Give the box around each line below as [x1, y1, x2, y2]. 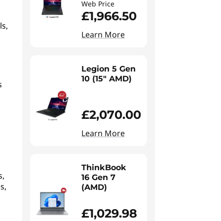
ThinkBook [81, 163, 126, 172]
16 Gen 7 [81, 173, 115, 182]
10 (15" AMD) [81, 74, 132, 83]
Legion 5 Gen [81, 64, 136, 74]
